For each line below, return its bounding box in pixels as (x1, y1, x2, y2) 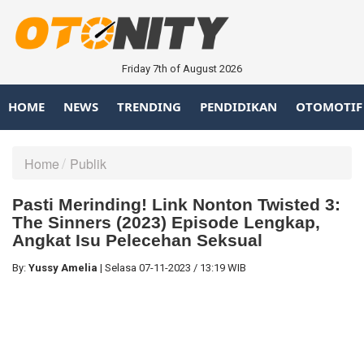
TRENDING (117, 98, 181, 115)
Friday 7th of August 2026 (122, 62, 242, 75)
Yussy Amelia (28, 261, 97, 274)
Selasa (105, 261, 139, 274)
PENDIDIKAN (200, 98, 277, 115)
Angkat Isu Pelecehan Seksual (12, 230, 262, 249)
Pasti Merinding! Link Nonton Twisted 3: (12, 194, 340, 214)
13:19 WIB (200, 261, 246, 274)
